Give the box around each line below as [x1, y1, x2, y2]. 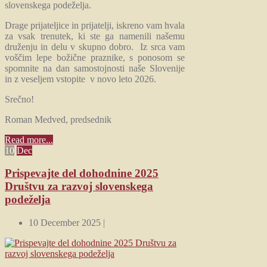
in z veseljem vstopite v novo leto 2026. [5, 73, 156, 84]
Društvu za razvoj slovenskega [5, 180, 153, 193]
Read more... [5, 134, 53, 145]
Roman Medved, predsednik [5, 114, 111, 125]
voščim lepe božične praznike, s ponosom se [5, 52, 185, 63]
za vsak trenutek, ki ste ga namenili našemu [5, 30, 185, 41]
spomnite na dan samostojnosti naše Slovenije [5, 63, 185, 73]
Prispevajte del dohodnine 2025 [5, 167, 159, 180]
